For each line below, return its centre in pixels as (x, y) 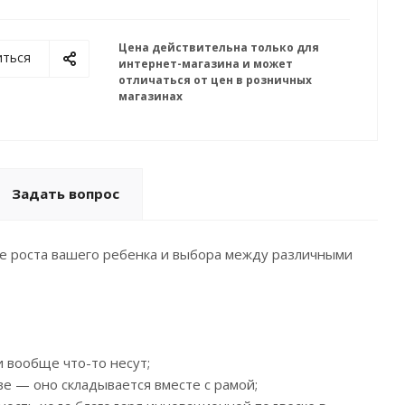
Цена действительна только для (219, 47)
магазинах (151, 96)
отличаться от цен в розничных (215, 80)
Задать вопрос (66, 193)
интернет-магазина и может (206, 64)
